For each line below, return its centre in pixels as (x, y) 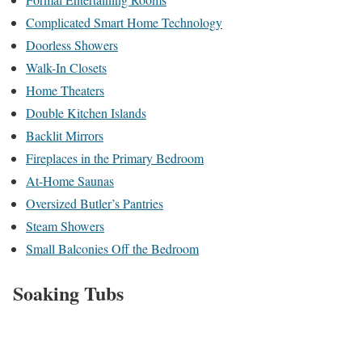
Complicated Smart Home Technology (124, 22)
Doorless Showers (72, 45)
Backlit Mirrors (65, 135)
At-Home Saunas (70, 181)
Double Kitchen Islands (86, 113)
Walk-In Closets (66, 67)
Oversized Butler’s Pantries (95, 203)
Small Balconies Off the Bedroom (112, 248)
